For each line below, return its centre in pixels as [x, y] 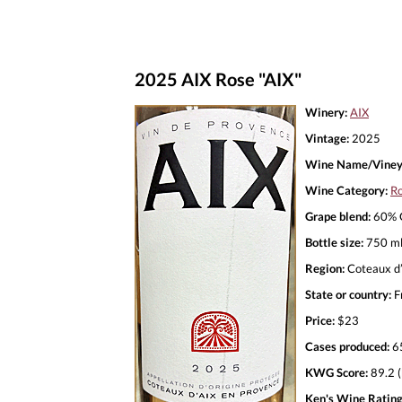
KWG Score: [336, 372]
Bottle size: [334, 242]
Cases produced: [347, 346]
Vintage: [327, 138]
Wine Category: [346, 190]
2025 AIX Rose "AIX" [218, 79]
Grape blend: [338, 216]
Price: [320, 320]
